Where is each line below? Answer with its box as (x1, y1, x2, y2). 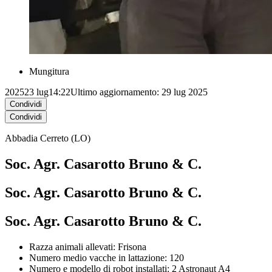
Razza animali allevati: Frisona (29, 241, 195, 252)
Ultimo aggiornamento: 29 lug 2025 (70, 87, 208, 98)
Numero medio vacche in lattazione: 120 (29, 252, 184, 263)
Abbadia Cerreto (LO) (5, 133, 90, 144)
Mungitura (29, 66, 69, 77)
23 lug (24, 87, 49, 98)
